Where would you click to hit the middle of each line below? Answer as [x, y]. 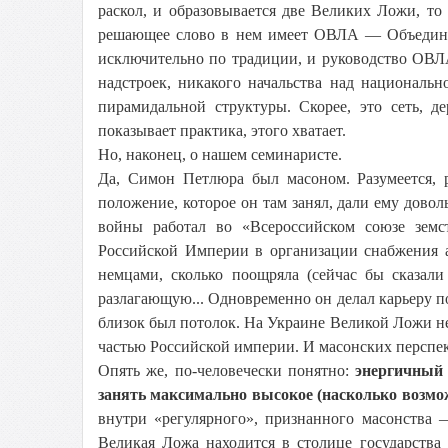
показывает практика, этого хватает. [222, 130]
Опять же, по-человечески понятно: [226, 370]
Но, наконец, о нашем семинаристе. [220, 154]
